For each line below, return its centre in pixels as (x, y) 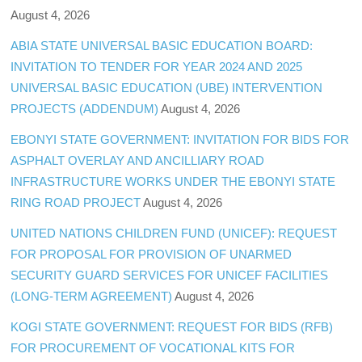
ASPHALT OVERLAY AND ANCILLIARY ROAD (138, 160)
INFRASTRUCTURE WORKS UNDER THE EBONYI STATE (173, 181)
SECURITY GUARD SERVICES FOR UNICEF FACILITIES (170, 276)
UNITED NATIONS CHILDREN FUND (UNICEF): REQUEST (174, 234)
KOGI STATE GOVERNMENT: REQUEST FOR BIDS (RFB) (172, 327)
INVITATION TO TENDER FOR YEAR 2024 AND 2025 (157, 66)
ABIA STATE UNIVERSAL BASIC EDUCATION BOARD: (162, 45)
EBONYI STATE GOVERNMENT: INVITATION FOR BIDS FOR (180, 139)
